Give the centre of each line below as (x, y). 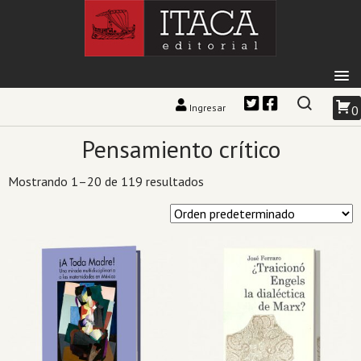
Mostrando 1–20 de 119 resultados (106, 181)
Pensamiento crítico (180, 149)
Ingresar (207, 108)
